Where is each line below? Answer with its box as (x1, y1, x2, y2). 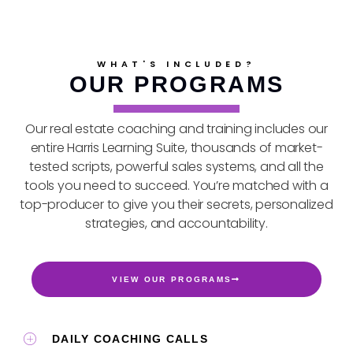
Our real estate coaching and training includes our (25, 119, 328, 138)
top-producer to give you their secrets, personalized (20, 195, 333, 214)
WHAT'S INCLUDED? (97, 57, 256, 70)
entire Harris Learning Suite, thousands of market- (30, 138, 323, 157)
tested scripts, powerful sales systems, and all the (29, 157, 324, 176)
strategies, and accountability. (85, 214, 268, 232)
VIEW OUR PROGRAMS (112, 274, 232, 284)
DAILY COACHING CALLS (52, 332, 208, 345)
